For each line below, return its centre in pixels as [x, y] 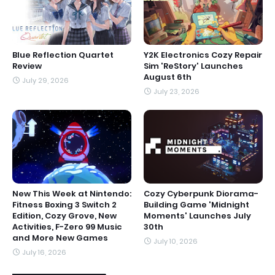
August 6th [168, 77]
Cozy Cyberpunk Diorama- [201, 193]
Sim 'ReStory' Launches [193, 66]
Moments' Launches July [197, 215]
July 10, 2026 [176, 241]
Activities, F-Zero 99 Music [67, 227]
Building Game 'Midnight [196, 204]
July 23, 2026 [176, 91]
